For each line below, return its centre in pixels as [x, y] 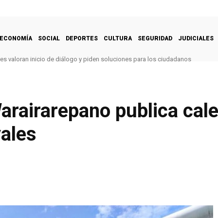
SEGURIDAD [155, 38]
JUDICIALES [196, 38]
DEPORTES [82, 38]
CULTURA [118, 38]
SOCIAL [49, 38]
